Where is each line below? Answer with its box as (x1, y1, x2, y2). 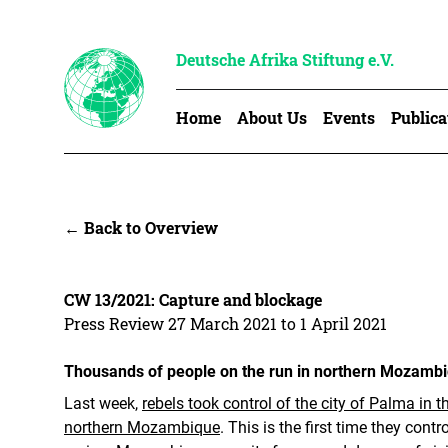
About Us (237, 107, 307, 128)
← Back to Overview (64, 217, 218, 238)
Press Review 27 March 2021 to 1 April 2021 (64, 313, 387, 334)
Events (323, 107, 375, 128)
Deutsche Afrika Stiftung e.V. (176, 49, 394, 70)
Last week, (64, 394, 142, 413)
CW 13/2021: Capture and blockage (64, 289, 322, 310)
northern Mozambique (64, 418, 220, 437)
